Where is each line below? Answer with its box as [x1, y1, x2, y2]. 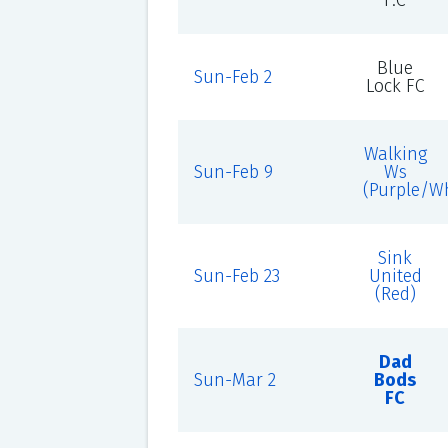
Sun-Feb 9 [193, 161, 273, 183]
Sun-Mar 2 [193, 369, 276, 391]
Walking [363, 143, 427, 165]
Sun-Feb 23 [193, 265, 280, 287]
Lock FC [365, 75, 425, 97]
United [368, 265, 422, 287]
